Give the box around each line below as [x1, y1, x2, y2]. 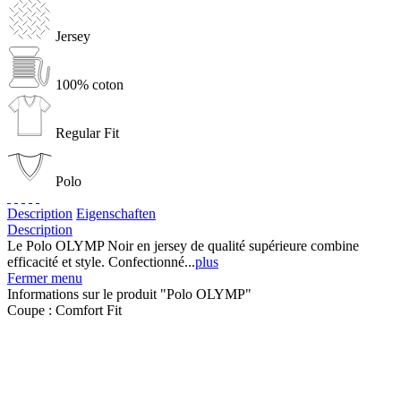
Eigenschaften [76, 205, 156, 221]
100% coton [55, 76, 124, 92]
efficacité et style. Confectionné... [7, 253, 195, 269]
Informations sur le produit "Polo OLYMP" [7, 286, 252, 302]
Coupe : [7, 302, 55, 318]
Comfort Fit [55, 302, 122, 318]
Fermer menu [7, 269, 82, 286]
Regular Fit [55, 124, 119, 141]
